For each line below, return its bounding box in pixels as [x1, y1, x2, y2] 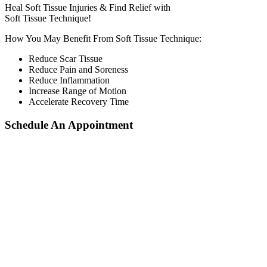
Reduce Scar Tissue [29, 54, 103, 64]
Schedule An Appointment [5, 119, 133, 132]
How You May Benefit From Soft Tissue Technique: [5, 33, 201, 44]
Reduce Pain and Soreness [29, 64, 128, 75]
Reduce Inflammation [29, 75, 110, 86]
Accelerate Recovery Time [29, 97, 129, 107]
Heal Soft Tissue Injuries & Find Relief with [5, 2, 170, 13]
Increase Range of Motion [29, 86, 126, 97]
